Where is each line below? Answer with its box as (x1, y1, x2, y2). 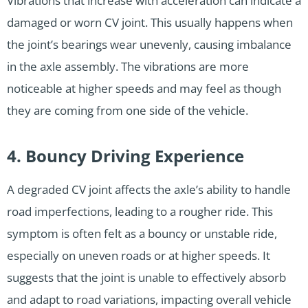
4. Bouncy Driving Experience (7, 144, 244, 167)
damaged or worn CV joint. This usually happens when (7, 14, 293, 30)
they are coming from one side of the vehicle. (7, 102, 248, 118)
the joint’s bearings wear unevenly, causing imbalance (7, 36, 291, 52)
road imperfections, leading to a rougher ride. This (7, 203, 273, 219)
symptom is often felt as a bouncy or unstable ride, (7, 225, 277, 241)
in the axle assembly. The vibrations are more (7, 58, 249, 74)
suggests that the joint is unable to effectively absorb (7, 269, 286, 285)
